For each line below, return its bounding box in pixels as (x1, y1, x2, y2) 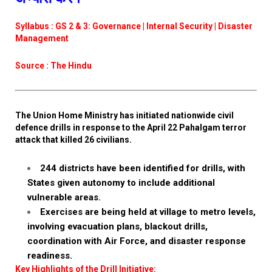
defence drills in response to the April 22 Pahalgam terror (15, 123, 246, 132)
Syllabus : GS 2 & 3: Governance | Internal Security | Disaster (15, 21, 253, 31)
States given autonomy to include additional (27, 177, 215, 188)
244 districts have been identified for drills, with (40, 163, 245, 174)
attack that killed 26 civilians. (15, 135, 132, 144)
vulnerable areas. (27, 192, 101, 203)
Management (15, 33, 69, 43)
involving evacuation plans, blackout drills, (27, 221, 208, 232)
